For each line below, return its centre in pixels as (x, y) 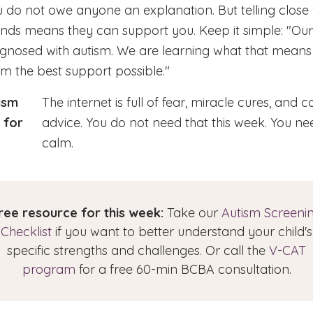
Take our (192, 213)
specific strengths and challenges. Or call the (138, 250)
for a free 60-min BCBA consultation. (183, 269)
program (49, 269)
